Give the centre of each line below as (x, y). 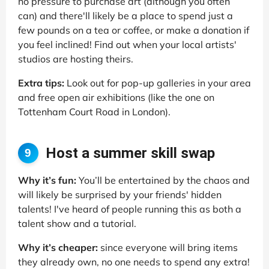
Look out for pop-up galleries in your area (158, 83)
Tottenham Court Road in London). (94, 112)
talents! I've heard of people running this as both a (130, 209)
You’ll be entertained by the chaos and (163, 180)
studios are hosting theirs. (76, 59)
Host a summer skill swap (130, 153)
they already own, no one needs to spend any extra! (134, 262)
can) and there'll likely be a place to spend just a (125, 16)
